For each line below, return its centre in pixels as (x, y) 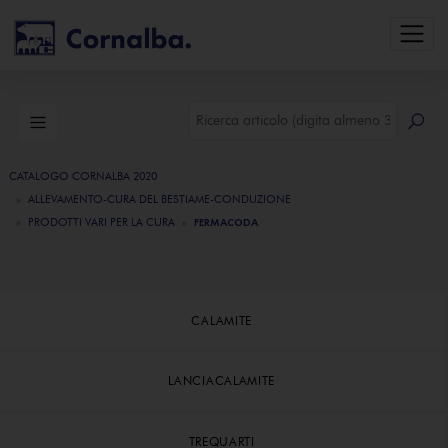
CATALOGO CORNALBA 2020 (83, 176)
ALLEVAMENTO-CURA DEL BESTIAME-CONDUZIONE (159, 199)
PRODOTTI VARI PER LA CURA (101, 222)
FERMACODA (226, 222)
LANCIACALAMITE (222, 381)
